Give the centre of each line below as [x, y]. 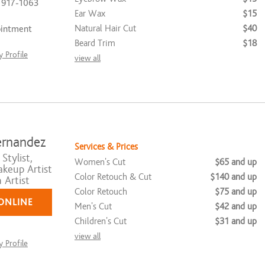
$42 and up [236, 206]
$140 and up [233, 177]
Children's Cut [101, 221]
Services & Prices [106, 146]
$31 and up [236, 221]
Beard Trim [95, 43]
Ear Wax [90, 13]
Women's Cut [100, 162]
